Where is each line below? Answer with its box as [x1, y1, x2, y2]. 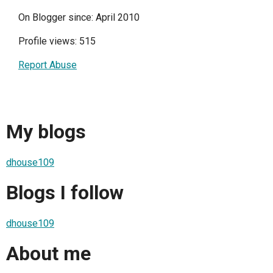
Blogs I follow [6, 181, 124, 205]
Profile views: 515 [18, 35, 96, 47]
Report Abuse [18, 59, 77, 71]
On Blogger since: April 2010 [18, 12, 140, 23]
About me [6, 242, 91, 266]
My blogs [6, 120, 86, 144]
